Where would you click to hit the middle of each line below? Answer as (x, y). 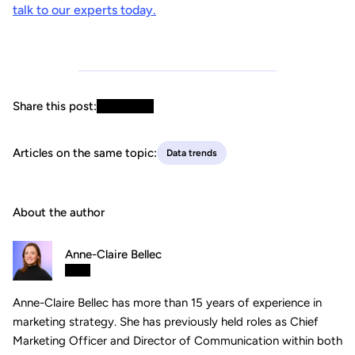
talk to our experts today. (84, 10)
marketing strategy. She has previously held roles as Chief (166, 322)
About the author (59, 213)
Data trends (192, 153)
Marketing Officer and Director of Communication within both (177, 341)
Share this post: (55, 107)
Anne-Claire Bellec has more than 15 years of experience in (167, 303)
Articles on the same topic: (85, 153)
